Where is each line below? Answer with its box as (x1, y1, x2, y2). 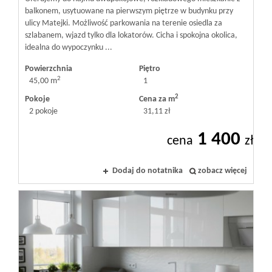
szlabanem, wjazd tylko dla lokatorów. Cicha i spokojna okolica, (25, 31, 237, 41)
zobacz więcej (198, 166, 247, 176)
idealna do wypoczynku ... (25, 43, 112, 53)
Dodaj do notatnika (112, 166, 183, 176)
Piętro (139, 64, 160, 74)
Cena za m (139, 95, 175, 104)
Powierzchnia (25, 64, 72, 74)
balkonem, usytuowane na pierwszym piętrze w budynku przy (25, 7, 233, 16)
